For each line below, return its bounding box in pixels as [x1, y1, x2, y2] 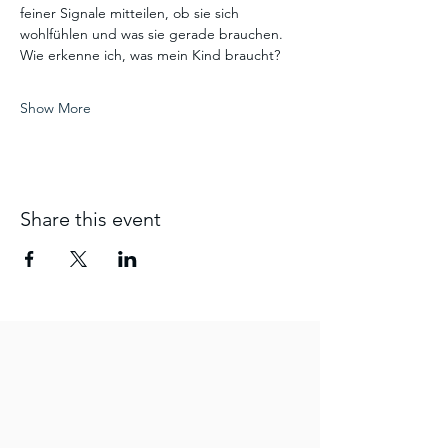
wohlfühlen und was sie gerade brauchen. [20, 25, 283, 43]
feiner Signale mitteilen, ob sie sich [20, 4, 243, 22]
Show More [20, 99, 91, 117]
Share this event [20, 207, 161, 231]
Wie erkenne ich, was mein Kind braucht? [20, 46, 280, 64]
